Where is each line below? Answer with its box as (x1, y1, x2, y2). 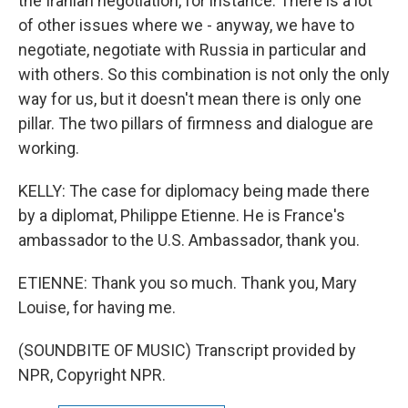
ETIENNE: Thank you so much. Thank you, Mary (18, 273, 357, 292)
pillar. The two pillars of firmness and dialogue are (18, 114, 373, 133)
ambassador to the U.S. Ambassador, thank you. (18, 230, 360, 250)
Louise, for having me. (18, 298, 176, 317)
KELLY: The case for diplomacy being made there (18, 181, 370, 200)
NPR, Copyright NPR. (18, 365, 166, 384)
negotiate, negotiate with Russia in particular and (18, 40, 366, 59)
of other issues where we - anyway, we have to (18, 15, 354, 35)
